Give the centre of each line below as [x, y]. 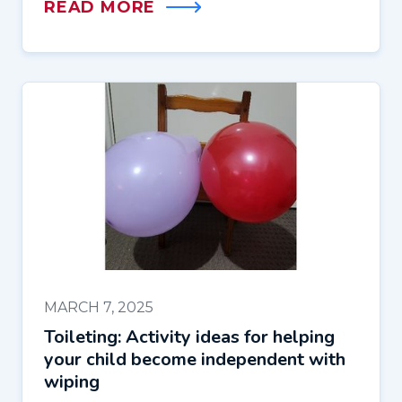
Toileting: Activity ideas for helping [189, 337]
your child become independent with [195, 360]
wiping [72, 382]
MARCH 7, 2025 [99, 308]
